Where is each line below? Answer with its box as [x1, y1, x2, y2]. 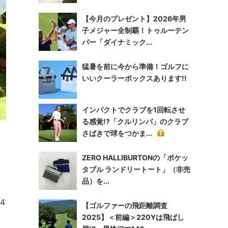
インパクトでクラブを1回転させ [82, 105, 185, 114]
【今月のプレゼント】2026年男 [82, 14, 186, 23]
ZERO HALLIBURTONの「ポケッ [82, 153, 188, 162]
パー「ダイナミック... [82, 38, 152, 46]
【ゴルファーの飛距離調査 [82, 201, 167, 210]
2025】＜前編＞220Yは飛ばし [82, 213, 184, 221]
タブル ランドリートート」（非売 [82, 165, 190, 174]
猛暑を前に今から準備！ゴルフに [82, 62, 189, 71]
